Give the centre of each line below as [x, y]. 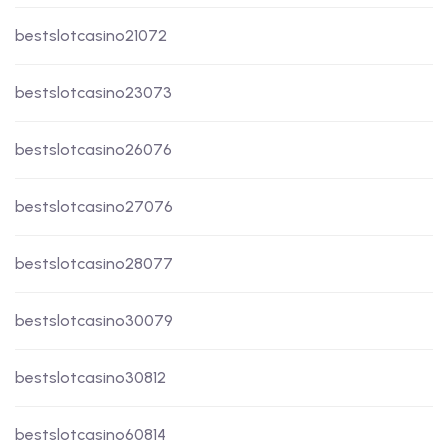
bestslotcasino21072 [91, 36]
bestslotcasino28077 [94, 264]
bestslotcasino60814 [90, 435]
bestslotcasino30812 [90, 378]
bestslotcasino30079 [94, 321]
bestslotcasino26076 [93, 150]
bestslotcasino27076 [94, 207]
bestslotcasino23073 [93, 93]
